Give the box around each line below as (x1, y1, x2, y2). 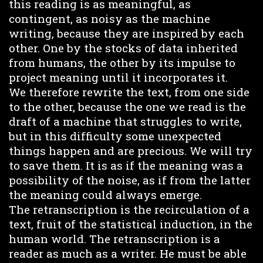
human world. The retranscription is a (9, 231, 220, 246)
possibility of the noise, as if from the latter (9, 172, 251, 187)
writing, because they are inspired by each (9, 25, 244, 41)
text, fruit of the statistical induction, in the (9, 216, 252, 231)
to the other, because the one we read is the (9, 99, 246, 114)
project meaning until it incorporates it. (9, 69, 228, 85)
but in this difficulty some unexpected (9, 128, 221, 143)
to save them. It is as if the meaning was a (9, 157, 243, 173)
